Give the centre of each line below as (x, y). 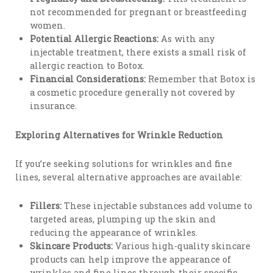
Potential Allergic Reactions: (94, 39)
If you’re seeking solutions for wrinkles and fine (124, 164)
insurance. (54, 106)
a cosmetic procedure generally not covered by (133, 93)
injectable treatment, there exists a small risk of (138, 52)
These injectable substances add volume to (157, 206)
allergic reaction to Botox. (87, 66)
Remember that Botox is (201, 79)
